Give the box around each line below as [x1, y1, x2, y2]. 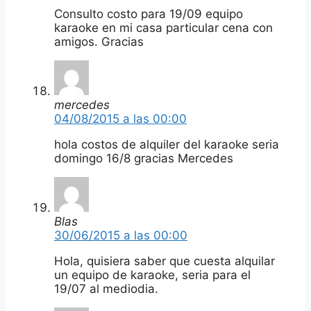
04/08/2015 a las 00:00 [54, 111, 187, 126]
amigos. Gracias [54, 34, 144, 49]
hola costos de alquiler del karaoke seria [54, 137, 279, 151]
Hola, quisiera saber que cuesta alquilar [54, 253, 275, 268]
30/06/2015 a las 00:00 [54, 228, 187, 242]
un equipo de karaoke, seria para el [54, 267, 251, 282]
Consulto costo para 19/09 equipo [54, 6, 243, 21]
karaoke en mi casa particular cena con [54, 20, 273, 35]
